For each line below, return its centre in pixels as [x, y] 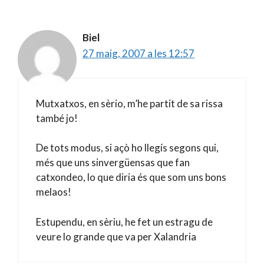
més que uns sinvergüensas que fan [113, 162]
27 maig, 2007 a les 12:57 [138, 53]
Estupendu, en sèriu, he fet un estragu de [124, 222]
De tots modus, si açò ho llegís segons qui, [127, 148]
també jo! [57, 118]
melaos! [54, 192]
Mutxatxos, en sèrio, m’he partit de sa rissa [129, 103]
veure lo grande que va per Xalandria [116, 236]
